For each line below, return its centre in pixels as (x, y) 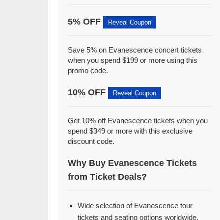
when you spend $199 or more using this (133, 60)
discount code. (91, 141)
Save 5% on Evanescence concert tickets (135, 50)
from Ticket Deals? (108, 177)
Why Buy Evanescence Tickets (133, 163)
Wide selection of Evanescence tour (135, 206)
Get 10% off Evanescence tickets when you (138, 121)
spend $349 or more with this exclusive (130, 131)
